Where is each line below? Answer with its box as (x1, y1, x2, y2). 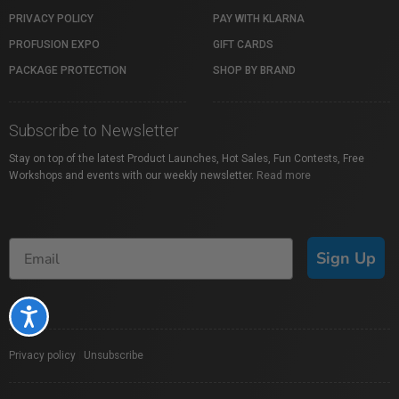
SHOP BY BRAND (213, 64, 296, 77)
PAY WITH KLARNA (213, 12, 305, 26)
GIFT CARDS (213, 38, 273, 52)
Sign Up (316, 247, 376, 269)
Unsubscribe (84, 349, 143, 362)
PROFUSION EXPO (9, 38, 100, 52)
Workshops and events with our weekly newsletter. (9, 169, 256, 183)
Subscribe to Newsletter (9, 121, 179, 141)
